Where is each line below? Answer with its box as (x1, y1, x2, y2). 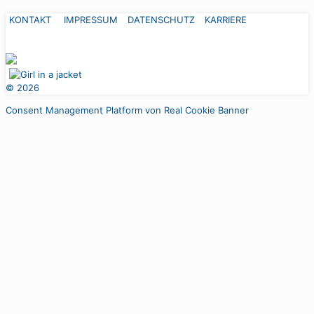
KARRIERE (205, 13, 247, 25)
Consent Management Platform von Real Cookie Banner (6, 104, 249, 116)
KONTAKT (9, 13, 51, 25)
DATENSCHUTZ (128, 13, 195, 25)
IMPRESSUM (64, 13, 118, 25)
